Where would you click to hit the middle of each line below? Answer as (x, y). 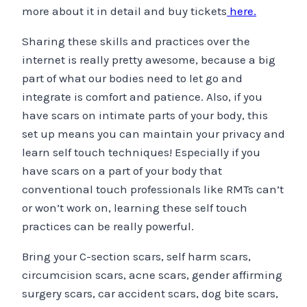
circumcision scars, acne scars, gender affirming (152, 275)
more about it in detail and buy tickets (124, 11)
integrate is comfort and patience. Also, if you (142, 97)
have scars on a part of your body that (122, 171)
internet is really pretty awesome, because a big (149, 60)
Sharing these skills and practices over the (136, 41)
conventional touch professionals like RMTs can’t (153, 189)
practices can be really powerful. (108, 226)
